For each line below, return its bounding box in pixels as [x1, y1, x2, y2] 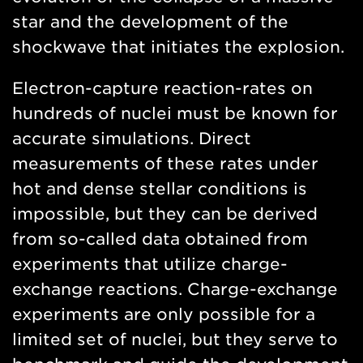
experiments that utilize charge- [12, 254, 288, 275]
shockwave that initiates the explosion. [12, 37, 344, 58]
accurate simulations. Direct [12, 129, 251, 149]
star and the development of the [12, 12, 288, 32]
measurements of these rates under [12, 154, 318, 174]
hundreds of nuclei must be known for [12, 104, 338, 124]
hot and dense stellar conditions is [12, 179, 307, 199]
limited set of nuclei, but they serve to [12, 330, 338, 350]
